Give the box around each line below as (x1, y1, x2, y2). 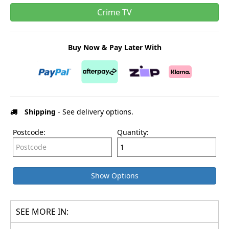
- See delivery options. (56, 106, 133, 117)
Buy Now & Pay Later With (67, 42, 162, 52)
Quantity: (117, 127, 149, 137)
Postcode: (13, 127, 45, 137)
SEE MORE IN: (16, 205, 68, 217)
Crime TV (97, 6, 132, 18)
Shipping (25, 106, 56, 117)
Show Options (90, 170, 139, 180)
